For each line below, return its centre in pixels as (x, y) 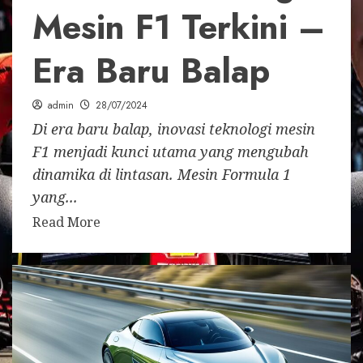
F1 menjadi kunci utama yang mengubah (171, 151)
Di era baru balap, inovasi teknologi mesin (174, 128)
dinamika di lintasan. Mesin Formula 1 (162, 174)
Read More (66, 222)
